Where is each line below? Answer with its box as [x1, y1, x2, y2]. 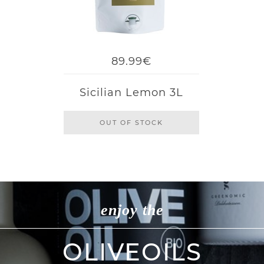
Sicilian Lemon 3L [80, 86, 184, 99]
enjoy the [100, 202, 164, 219]
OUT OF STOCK [100, 118, 164, 127]
